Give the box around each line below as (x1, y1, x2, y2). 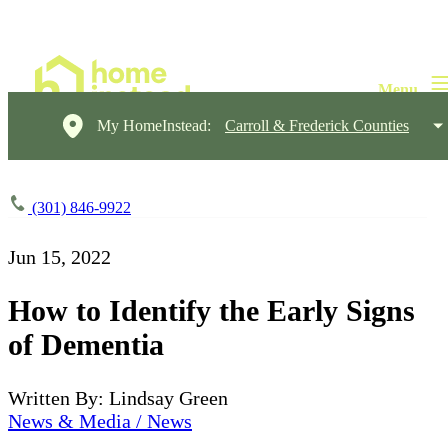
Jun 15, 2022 (8, 246, 111, 268)
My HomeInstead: (97, 117, 211, 134)
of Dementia (8, 327, 164, 361)
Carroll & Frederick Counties (225, 117, 409, 134)
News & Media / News (8, 409, 192, 432)
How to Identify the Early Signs (8, 293, 415, 327)
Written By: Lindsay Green (8, 386, 228, 409)
